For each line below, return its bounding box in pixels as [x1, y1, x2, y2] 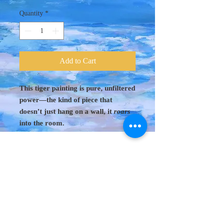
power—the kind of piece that [19, 95, 112, 104]
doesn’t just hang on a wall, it [19, 107, 114, 115]
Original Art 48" [19, 147, 128, 159]
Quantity [19, 9, 43, 17]
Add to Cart [59, 56, 96, 65]
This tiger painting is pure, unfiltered [19, 84, 135, 92]
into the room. [19, 119, 64, 127]
